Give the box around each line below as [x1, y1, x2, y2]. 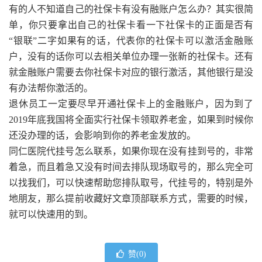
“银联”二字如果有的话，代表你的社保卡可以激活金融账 [9, 35, 253, 46]
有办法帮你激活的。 [9, 82, 93, 93]
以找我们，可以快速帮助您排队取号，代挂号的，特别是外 [9, 177, 253, 188]
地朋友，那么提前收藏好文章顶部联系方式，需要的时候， [9, 193, 253, 204]
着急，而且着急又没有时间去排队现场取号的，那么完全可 [9, 161, 253, 172]
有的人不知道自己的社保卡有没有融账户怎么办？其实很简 [9, 4, 253, 14]
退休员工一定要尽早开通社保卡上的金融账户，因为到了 [9, 98, 253, 109]
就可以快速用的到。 [9, 209, 93, 219]
